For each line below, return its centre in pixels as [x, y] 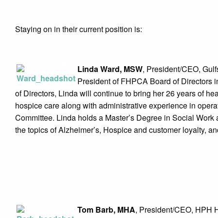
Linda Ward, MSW [110, 69]
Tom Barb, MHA [106, 209]
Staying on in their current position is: [79, 29]
